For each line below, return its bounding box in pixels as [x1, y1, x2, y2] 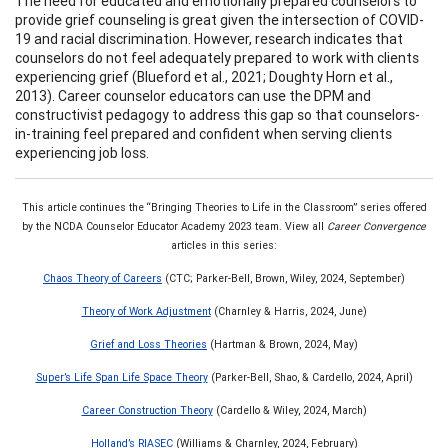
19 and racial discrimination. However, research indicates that [15, 29, 403, 48]
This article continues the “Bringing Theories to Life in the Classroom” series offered [21, 199, 427, 214]
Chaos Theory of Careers [43, 270, 162, 285]
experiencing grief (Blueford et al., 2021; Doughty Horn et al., [15, 67, 393, 86]
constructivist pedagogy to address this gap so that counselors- [15, 105, 420, 124]
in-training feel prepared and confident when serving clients [15, 124, 392, 143]
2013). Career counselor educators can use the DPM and [15, 86, 371, 105]
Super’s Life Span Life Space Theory [35, 369, 208, 384]
